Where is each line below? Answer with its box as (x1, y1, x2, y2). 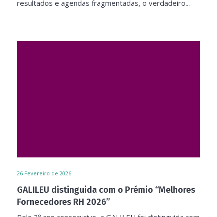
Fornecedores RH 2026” (17, 197, 110, 207)
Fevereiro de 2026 (24, 170, 71, 177)
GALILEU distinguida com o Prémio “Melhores (17, 185, 195, 195)
